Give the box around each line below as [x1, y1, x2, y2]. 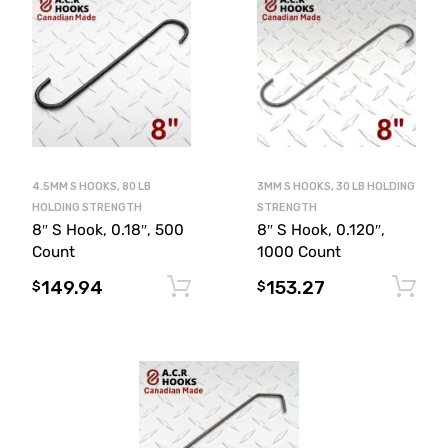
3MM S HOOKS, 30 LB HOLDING [257, 179, 415, 193]
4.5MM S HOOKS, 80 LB [31, 179, 151, 193]
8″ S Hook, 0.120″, [257, 220, 385, 239]
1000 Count [257, 242, 341, 261]
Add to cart [239, 277, 309, 295]
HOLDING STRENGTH [31, 200, 142, 214]
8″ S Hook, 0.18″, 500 [31, 220, 184, 239]
